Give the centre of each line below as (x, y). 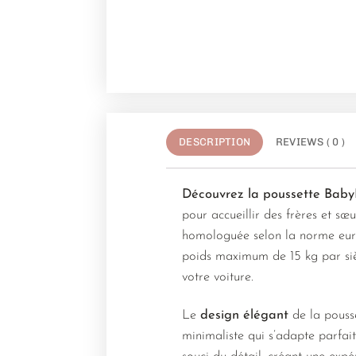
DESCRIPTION (215, 142)
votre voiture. (218, 278)
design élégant (245, 315)
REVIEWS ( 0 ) (310, 142)
